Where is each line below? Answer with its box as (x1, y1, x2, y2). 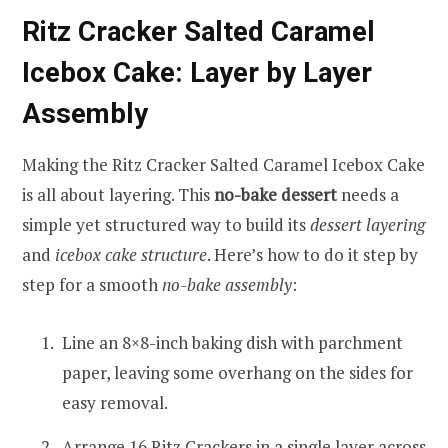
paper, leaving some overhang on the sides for (62, 360, 413, 384)
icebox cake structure (55, 242, 207, 266)
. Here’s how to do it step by (207, 242, 418, 266)
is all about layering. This (22, 182, 214, 206)
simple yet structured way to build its (22, 212, 310, 236)
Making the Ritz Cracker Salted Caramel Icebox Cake (22, 152, 425, 176)
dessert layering (310, 212, 425, 236)
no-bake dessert (214, 182, 337, 206)
